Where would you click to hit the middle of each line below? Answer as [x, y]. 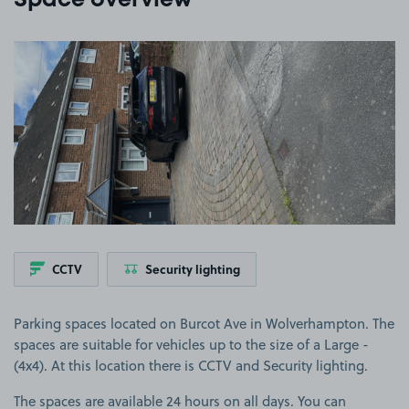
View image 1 [246, 49]
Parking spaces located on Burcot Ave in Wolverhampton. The [204, 323]
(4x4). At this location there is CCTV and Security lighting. [191, 365]
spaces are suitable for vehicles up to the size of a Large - [191, 344]
